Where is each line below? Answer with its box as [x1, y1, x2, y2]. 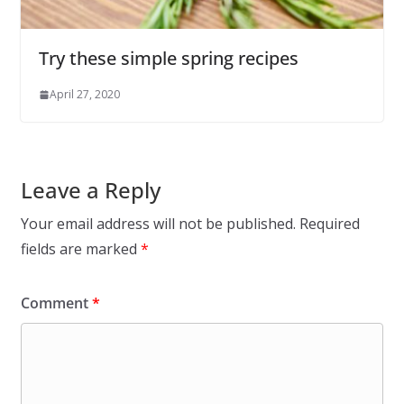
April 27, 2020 [49, 87, 120, 103]
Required [298, 214, 360, 234]
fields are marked [20, 239, 141, 260]
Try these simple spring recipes [38, 46, 298, 71]
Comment [20, 293, 92, 314]
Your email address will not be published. [20, 214, 296, 234]
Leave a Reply [20, 175, 161, 206]
